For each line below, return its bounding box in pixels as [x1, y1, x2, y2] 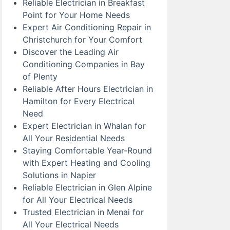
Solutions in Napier [23, 170, 96, 181]
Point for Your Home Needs [23, 10, 130, 21]
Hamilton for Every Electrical [23, 96, 135, 107]
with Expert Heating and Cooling [23, 158, 150, 168]
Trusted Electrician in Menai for [23, 207, 144, 218]
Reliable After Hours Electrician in [23, 84, 153, 94]
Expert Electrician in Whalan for [23, 121, 146, 131]
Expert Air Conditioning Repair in [23, 22, 151, 33]
